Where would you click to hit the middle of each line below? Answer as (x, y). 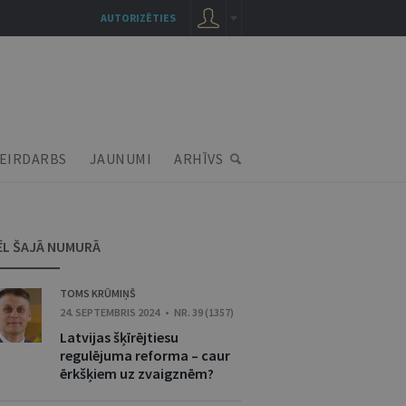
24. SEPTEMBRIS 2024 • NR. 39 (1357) (147, 312)
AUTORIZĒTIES (138, 18)
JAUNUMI (120, 159)
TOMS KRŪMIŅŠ (98, 293)
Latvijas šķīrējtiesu (119, 337)
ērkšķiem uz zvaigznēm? (137, 373)
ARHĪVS (198, 159)
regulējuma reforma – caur (145, 355)
